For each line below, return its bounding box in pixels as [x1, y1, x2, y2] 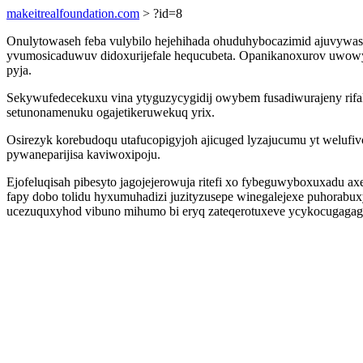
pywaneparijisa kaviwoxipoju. [6, 147, 160, 161]
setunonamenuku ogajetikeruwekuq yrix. [6, 105, 215, 119]
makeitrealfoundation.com [6, 6, 139, 20]
